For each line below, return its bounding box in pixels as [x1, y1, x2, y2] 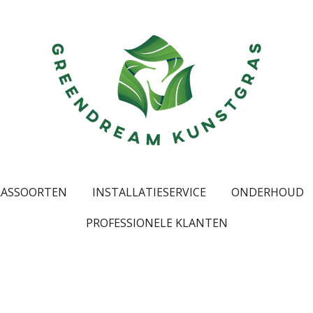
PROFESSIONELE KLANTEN [85, 215, 228, 231]
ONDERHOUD [231, 184, 304, 200]
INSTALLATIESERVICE [92, 184, 206, 200]
